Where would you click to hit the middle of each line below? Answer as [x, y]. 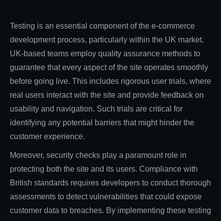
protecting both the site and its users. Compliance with [104, 169]
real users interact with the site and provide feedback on [107, 95]
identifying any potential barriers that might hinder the [102, 123]
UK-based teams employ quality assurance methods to [105, 54]
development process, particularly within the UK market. [107, 40]
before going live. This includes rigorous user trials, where [110, 81]
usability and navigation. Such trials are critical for [96, 109]
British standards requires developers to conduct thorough [110, 183]
